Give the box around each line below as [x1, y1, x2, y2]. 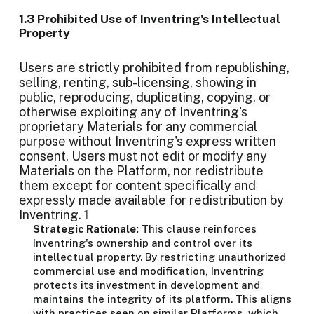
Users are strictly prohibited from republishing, [19, 60, 289, 75]
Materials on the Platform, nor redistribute [19, 163, 264, 178]
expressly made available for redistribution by [19, 193, 284, 207]
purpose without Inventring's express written [19, 134, 276, 149]
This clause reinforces [139, 223, 257, 235]
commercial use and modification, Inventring [33, 265, 264, 277]
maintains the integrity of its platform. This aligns [33, 293, 292, 305]
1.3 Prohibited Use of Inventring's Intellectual [19, 12, 280, 26]
